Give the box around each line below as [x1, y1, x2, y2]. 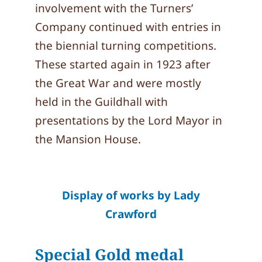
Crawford [105, 206, 157, 222]
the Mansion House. [35, 132, 141, 147]
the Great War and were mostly [35, 75, 201, 91]
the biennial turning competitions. [35, 38, 216, 53]
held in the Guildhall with [35, 94, 168, 109]
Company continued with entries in [35, 19, 221, 35]
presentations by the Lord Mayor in [35, 113, 222, 128]
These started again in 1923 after [35, 57, 211, 72]
